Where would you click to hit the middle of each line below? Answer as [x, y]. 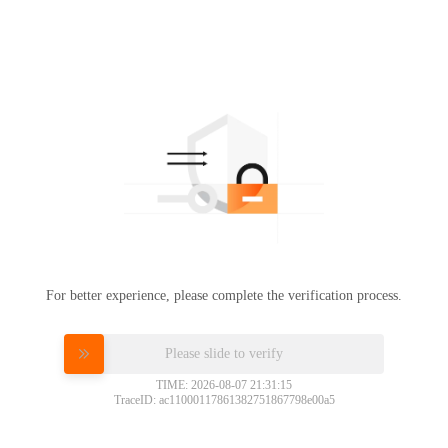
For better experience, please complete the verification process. [224, 295]
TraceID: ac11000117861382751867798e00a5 [224, 399]
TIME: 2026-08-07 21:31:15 [224, 384]
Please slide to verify [224, 352]
